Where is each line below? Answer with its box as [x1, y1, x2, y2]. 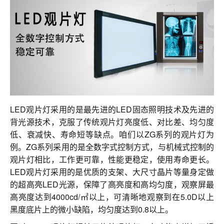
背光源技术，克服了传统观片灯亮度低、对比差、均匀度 [10, 116, 214, 128]
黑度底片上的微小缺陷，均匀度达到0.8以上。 [10, 203, 173, 215]
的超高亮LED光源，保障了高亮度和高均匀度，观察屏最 [10, 178, 214, 190]
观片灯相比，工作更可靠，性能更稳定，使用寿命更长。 [10, 153, 214, 165]
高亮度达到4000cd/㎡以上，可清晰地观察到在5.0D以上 [10, 191, 214, 203]
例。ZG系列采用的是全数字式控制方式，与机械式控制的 [10, 141, 214, 153]
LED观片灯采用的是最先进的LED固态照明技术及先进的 [10, 103, 214, 115]
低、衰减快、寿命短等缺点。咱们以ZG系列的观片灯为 [10, 128, 214, 140]
